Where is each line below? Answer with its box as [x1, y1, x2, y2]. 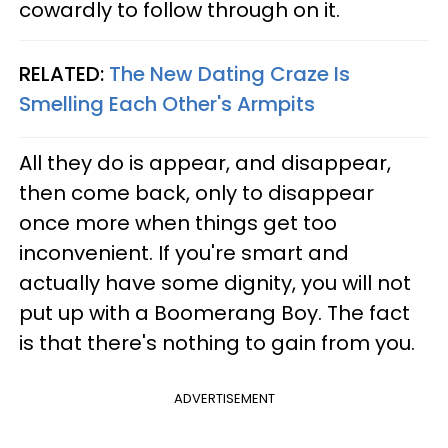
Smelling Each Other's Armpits [19, 89, 315, 118]
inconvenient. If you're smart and [19, 238, 349, 267]
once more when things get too [19, 208, 337, 237]
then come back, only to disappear [19, 178, 374, 207]
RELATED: [19, 59, 109, 88]
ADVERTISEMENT [173, 388, 275, 408]
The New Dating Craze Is [109, 59, 350, 88]
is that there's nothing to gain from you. [19, 328, 415, 357]
